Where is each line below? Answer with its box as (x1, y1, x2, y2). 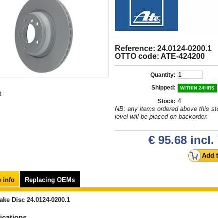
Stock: (158, 98, 176, 105)
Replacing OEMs (25, 176, 75, 183)
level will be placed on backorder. (115, 113, 208, 120)
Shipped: (151, 84, 176, 91)
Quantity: (150, 72, 176, 78)
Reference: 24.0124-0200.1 (115, 44, 212, 53)
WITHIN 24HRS (180, 85, 215, 91)
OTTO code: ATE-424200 (115, 52, 205, 60)
